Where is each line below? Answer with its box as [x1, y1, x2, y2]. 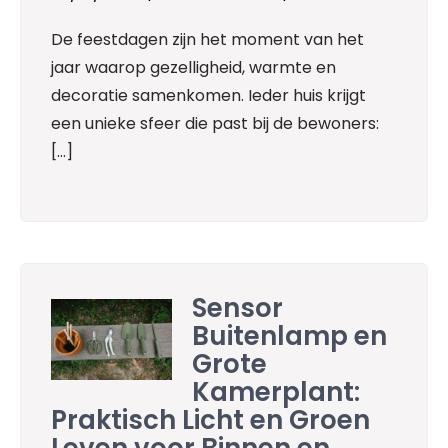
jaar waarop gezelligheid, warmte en [51, 56, 336, 79]
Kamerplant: [192, 373, 361, 410]
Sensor [192, 289, 284, 326]
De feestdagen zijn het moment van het [51, 28, 364, 51]
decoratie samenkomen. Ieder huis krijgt [51, 84, 366, 107]
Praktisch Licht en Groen [51, 401, 370, 438]
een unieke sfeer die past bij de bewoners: [51, 112, 379, 135]
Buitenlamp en [192, 317, 388, 354]
